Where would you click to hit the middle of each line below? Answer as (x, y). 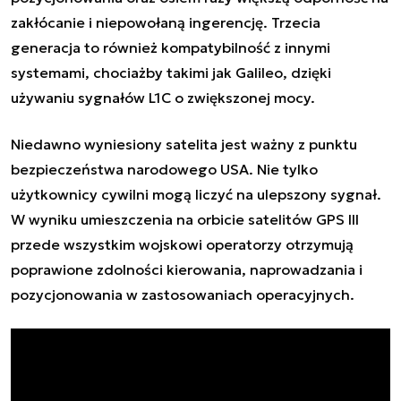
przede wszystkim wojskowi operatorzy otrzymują (182, 244)
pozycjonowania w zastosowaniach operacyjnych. (183, 294)
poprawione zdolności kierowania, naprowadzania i (187, 269)
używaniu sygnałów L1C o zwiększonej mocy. (163, 97)
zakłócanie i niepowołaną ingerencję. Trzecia (166, 22)
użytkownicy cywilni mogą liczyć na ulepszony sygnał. (196, 194)
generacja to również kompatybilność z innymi (171, 47)
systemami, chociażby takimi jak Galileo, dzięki (171, 72)
